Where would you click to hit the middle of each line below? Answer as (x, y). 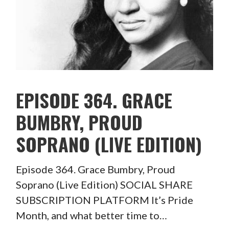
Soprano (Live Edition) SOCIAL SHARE (104, 185)
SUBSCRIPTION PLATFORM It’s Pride (104, 200)
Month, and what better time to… (91, 215)
